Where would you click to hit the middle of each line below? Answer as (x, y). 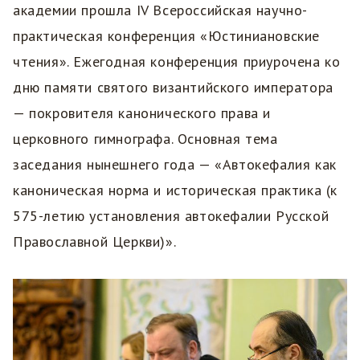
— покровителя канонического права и (142, 112)
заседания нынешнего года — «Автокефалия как (175, 164)
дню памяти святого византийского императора (173, 87)
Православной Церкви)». (95, 241)
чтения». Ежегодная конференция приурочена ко (177, 61)
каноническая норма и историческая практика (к (176, 190)
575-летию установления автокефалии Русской (171, 215)
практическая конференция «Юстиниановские (166, 35)
